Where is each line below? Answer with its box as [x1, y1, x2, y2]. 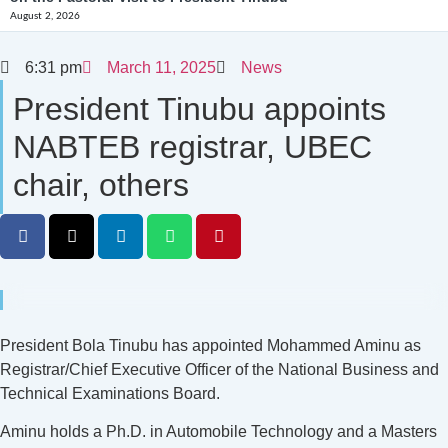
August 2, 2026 [10, 11, 80, 21]
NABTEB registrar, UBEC [13, 129, 372, 165]
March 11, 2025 [107, 59, 216, 76]
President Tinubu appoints [13, 91, 386, 127]
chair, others [13, 167, 189, 203]
